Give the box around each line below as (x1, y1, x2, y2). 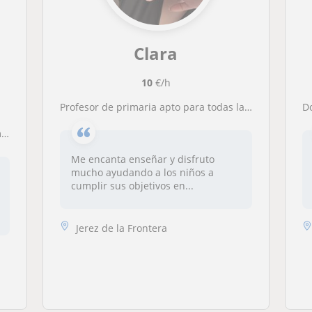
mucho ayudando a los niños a (70, 166, 214, 179)
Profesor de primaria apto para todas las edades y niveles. (65, 100, 244, 114)
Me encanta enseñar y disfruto (70, 153, 214, 166)
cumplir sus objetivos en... (70, 179, 194, 192)
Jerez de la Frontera (75, 221, 167, 235)
